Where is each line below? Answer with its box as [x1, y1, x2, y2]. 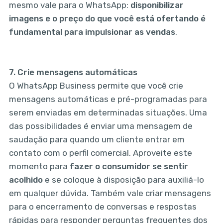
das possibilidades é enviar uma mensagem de [8, 121, 193, 131]
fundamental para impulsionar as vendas [8, 27, 175, 37]
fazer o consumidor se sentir [69, 161, 188, 172]
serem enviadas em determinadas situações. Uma [8, 108, 207, 118]
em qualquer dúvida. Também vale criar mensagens [8, 188, 211, 199]
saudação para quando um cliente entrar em [8, 134, 185, 145]
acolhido [8, 175, 43, 185]
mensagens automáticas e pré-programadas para [8, 94, 207, 105]
